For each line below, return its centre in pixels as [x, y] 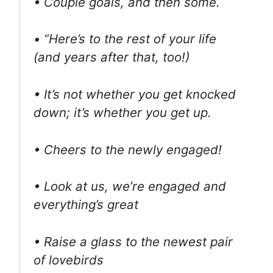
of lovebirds [69, 260]
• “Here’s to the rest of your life [125, 39]
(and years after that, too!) [112, 57]
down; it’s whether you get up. [122, 113]
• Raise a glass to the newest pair [133, 241]
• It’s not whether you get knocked [135, 94]
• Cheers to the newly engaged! [128, 149]
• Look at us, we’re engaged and [130, 186]
